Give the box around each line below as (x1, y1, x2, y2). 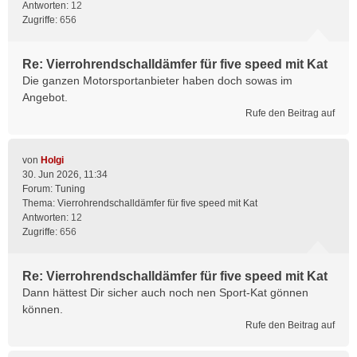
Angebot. (22, 91, 68, 104)
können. (22, 303, 63, 316)
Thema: (22, 198, 57, 209)
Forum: (22, 183, 55, 194)
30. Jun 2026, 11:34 (22, 169, 108, 180)
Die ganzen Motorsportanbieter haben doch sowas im (22, 74, 292, 87)
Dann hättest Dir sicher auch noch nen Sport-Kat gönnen (22, 286, 308, 299)
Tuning (55, 183, 85, 194)
